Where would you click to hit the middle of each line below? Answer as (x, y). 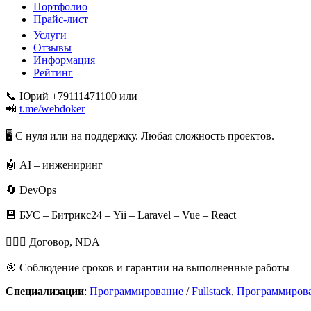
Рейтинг (53, 72)
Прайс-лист (61, 19)
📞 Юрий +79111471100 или (72, 96)
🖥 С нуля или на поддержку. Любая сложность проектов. (140, 135)
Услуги (50, 35)
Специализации (45, 291)
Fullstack (211, 291)
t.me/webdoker (52, 108)
